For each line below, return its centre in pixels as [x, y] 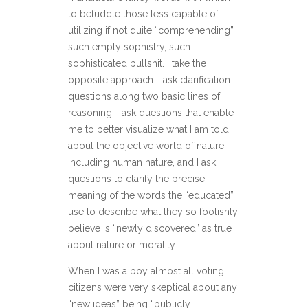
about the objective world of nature [146, 146]
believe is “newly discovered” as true [150, 229]
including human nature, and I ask [142, 163]
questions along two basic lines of [144, 97]
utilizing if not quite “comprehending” [151, 31]
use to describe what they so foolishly [153, 212]
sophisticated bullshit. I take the [137, 64]
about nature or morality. [122, 245]
